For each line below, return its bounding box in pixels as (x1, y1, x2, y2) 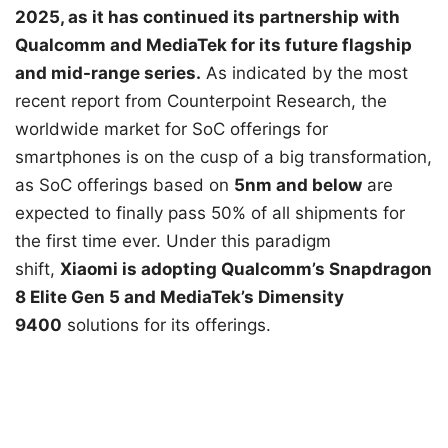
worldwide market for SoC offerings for (15, 118, 328, 139)
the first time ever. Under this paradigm (15, 230, 331, 251)
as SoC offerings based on (15, 174, 234, 195)
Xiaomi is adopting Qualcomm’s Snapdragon (60, 258, 432, 279)
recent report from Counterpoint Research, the (15, 90, 387, 111)
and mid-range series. (15, 62, 201, 83)
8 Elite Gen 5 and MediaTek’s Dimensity (15, 286, 344, 307)
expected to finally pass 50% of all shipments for (15, 202, 405, 223)
